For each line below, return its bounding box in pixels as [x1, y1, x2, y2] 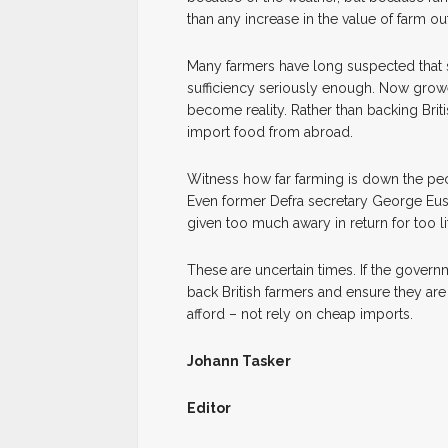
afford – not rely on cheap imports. [187, 306, 413, 322]
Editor [187, 400, 231, 416]
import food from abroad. [187, 124, 353, 140]
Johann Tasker [187, 353, 291, 369]
